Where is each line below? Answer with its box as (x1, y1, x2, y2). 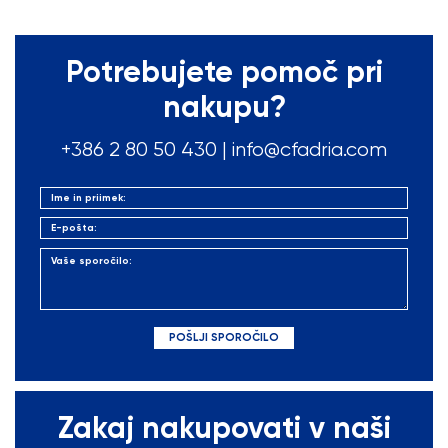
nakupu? (162, 89, 286, 126)
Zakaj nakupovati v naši (57, 409, 391, 446)
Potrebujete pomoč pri (65, 54, 383, 91)
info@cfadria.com (232, 138, 387, 162)
